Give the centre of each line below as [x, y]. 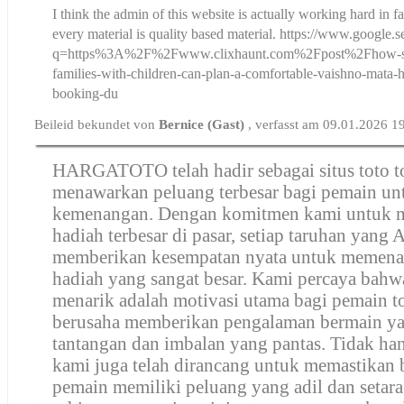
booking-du [86, 93]
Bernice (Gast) [204, 124]
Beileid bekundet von [97, 124]
